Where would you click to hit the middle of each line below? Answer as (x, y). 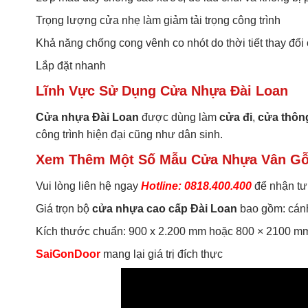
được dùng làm (179, 118)
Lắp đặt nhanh (71, 66)
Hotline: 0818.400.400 (196, 186)
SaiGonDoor (68, 254)
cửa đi (236, 118)
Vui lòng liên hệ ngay (88, 186)
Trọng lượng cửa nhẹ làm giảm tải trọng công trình (158, 21)
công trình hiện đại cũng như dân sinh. (129, 135)
